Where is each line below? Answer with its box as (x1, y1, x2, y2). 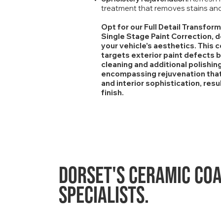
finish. (101, 88, 124, 97)
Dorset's (59, 162, 125, 190)
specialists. (59, 182, 149, 210)
